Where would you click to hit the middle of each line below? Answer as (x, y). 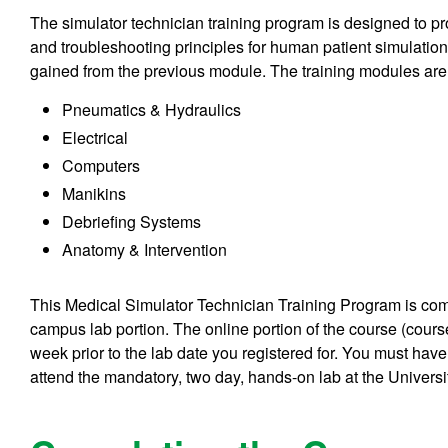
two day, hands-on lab (264, 376)
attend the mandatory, (106, 376)
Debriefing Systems (132, 221)
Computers (101, 165)
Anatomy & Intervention (145, 249)
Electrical (95, 137)
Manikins (94, 193)
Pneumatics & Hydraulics (152, 109)
